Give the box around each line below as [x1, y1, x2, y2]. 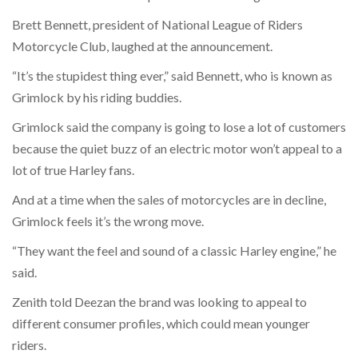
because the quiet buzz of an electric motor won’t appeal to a [12, 140, 342, 156]
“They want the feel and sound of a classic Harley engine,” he [12, 242, 336, 258]
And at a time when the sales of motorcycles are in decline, [12, 191, 326, 207]
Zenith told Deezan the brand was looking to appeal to [12, 293, 307, 309]
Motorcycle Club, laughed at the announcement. [12, 38, 275, 54]
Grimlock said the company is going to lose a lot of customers [12, 118, 346, 134]
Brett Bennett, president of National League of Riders [12, 16, 303, 32]
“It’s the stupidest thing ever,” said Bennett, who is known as [12, 67, 332, 83]
